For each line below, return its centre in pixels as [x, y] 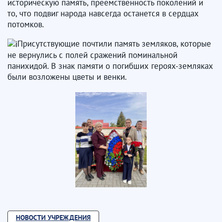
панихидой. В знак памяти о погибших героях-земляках [110, 66]
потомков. [26, 24]
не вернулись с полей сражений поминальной [92, 55]
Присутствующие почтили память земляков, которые [114, 43]
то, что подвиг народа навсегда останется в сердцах [103, 13]
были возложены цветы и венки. [67, 77]
